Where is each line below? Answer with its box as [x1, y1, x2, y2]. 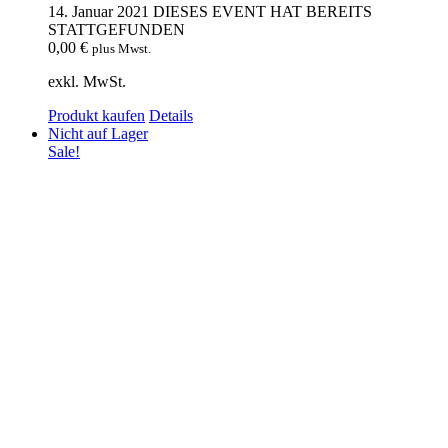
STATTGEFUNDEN [48, 21, 185, 39]
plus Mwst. [92, 41, 151, 57]
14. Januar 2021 [48, 3, 149, 21]
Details [149, 107, 193, 125]
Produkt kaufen [48, 107, 145, 125]
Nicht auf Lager [48, 125, 148, 143]
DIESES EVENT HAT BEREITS [153, 3, 372, 21]
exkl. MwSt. [48, 73, 126, 91]
